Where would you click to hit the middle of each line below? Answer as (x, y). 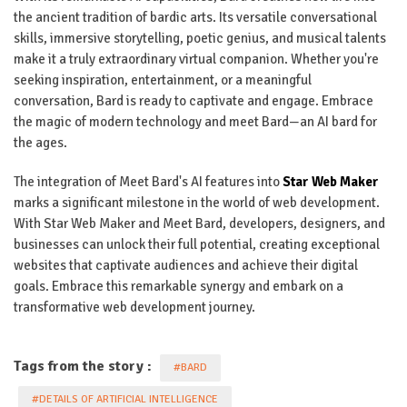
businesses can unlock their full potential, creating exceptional (197, 244)
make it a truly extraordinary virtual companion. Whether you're (196, 59)
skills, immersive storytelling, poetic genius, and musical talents (200, 38)
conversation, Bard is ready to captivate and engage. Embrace (194, 100)
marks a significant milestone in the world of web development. (197, 202)
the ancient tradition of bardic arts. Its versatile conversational (195, 17)
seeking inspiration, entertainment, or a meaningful (163, 79)
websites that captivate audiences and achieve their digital (186, 265)
